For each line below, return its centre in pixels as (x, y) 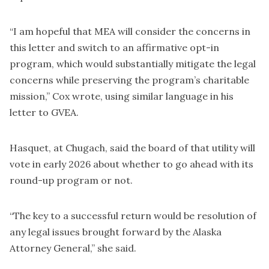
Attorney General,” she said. (73, 248)
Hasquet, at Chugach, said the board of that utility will (132, 148)
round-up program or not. (71, 180)
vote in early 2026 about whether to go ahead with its (131, 164)
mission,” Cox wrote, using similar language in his (122, 96)
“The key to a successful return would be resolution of (133, 216)
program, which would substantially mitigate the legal (133, 64)
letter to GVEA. (44, 113)
